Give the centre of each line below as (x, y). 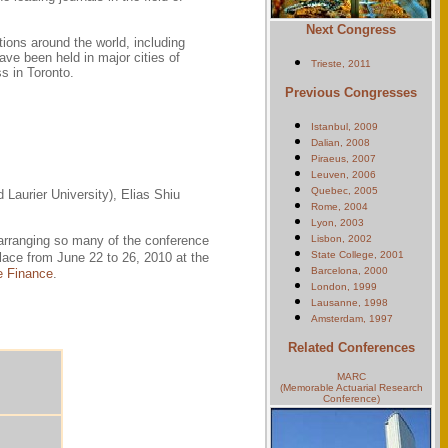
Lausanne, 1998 (349, 302)
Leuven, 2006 (343, 174)
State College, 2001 (357, 254)
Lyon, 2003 (337, 222)
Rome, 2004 (339, 206)
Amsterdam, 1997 (352, 318)
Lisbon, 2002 (341, 238)
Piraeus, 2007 (343, 158)
